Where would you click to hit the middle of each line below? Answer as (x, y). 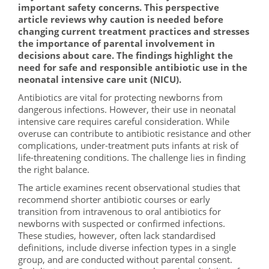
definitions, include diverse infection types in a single (127, 247)
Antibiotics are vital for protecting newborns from (120, 97)
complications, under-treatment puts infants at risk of (128, 145)
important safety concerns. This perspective (119, 7)
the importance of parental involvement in (116, 43)
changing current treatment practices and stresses (134, 31)
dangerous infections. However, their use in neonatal (127, 109)
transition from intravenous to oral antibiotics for (119, 211)
